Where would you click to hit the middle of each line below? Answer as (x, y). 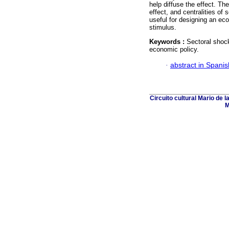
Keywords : (168, 42)
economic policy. (174, 50)
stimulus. (163, 28)
